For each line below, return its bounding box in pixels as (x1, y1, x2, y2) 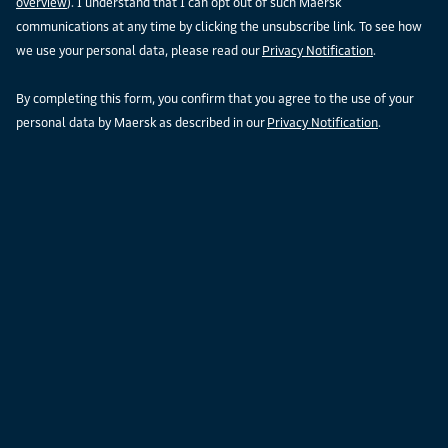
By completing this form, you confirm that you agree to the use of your (16, 91, 414, 107)
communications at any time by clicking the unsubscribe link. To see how (16, 19, 422, 35)
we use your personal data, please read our (16, 43, 262, 59)
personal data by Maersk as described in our (16, 115, 267, 131)
